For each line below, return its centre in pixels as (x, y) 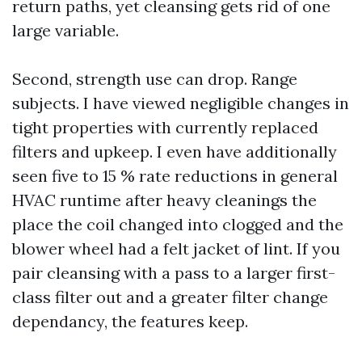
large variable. (65, 30)
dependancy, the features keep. (130, 321)
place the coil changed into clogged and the (178, 224)
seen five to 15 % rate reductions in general (175, 176)
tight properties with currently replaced (165, 127)
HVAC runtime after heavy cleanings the (164, 200)
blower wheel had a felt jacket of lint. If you (176, 248)
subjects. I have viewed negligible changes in (181, 103)
